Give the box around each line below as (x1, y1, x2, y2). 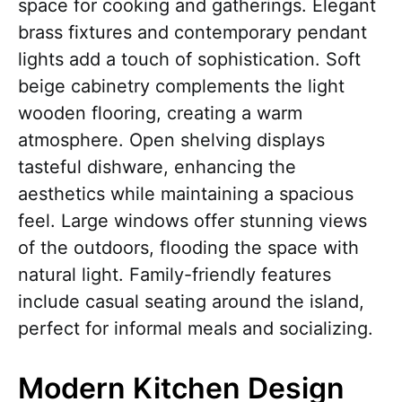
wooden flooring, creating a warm (18, 102, 302, 125)
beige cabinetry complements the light (18, 75, 345, 98)
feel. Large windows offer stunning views (18, 210, 367, 232)
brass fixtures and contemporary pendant (18, 22, 367, 44)
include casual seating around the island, (18, 291, 364, 313)
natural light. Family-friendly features (18, 264, 331, 286)
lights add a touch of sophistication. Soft (18, 48, 361, 71)
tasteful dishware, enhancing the (18, 156, 296, 179)
